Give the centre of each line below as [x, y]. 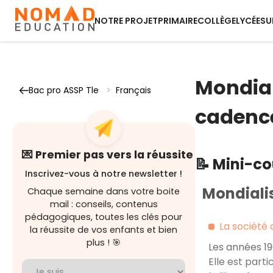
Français [133, 90]
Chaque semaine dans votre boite [104, 191]
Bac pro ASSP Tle [64, 90]
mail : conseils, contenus [104, 204]
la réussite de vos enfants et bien [104, 230]
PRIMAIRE [178, 21]
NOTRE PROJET [126, 21]
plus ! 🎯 [104, 243]
